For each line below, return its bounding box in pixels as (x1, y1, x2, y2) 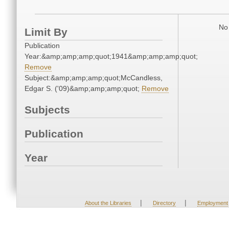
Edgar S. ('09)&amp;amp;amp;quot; (25, 84, 142, 93)
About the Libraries (84, 200, 131, 206)
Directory (152, 200, 176, 206)
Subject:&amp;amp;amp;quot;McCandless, (25, 74, 163, 82)
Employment (197, 200, 228, 206)
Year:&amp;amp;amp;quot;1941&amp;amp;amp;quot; (25, 52, 198, 61)
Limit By (25, 26, 67, 38)
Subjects (25, 104, 70, 116)
